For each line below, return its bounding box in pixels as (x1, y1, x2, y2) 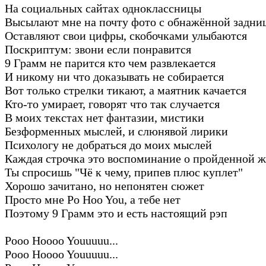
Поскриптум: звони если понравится (5, 42, 191, 56)
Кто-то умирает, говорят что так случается (5, 97, 220, 110)
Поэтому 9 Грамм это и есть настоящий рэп (5, 206, 227, 220)
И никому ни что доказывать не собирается (5, 69, 224, 83)
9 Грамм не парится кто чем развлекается (5, 56, 216, 69)
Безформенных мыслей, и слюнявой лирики (5, 124, 228, 138)
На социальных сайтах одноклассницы (5, 1, 201, 15)
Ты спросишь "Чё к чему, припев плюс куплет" (5, 165, 243, 179)
